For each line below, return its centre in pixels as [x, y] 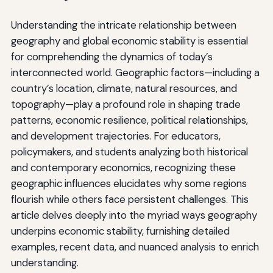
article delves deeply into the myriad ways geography [134, 215]
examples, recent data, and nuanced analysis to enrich [135, 246]
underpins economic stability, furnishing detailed [120, 231]
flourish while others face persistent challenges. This [129, 199]
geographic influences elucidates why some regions [129, 183]
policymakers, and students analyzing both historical [129, 151]
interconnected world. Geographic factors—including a [135, 72]
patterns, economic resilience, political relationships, [129, 120]
